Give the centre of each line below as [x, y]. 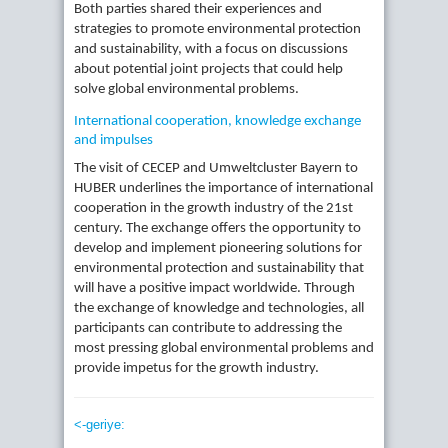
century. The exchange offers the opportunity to [217, 229]
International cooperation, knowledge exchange [217, 121]
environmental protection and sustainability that [219, 269]
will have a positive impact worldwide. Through [214, 289]
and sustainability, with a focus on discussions [211, 50]
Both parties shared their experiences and [198, 10]
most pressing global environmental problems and [224, 349]
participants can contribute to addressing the [208, 329]
